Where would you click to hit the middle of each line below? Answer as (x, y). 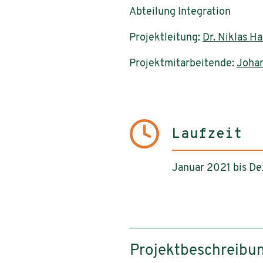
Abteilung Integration (180, 12)
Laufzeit (207, 134)
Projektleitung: (166, 38)
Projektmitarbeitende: (183, 63)
